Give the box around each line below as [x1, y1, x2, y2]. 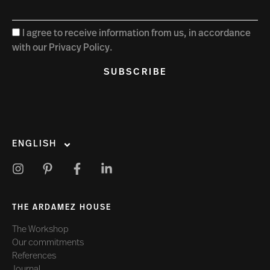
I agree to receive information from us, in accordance [22, 29, 251, 39]
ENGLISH [12, 140, 57, 149]
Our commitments [12, 239, 84, 248]
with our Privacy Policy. [12, 43, 113, 54]
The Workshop [12, 225, 69, 235]
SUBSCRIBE [103, 68, 167, 78]
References [12, 252, 56, 262]
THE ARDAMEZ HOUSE [12, 204, 111, 212]
